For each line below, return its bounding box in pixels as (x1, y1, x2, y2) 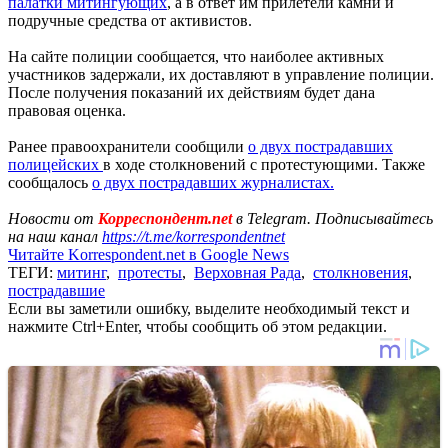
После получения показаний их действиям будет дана (8, 83, 375, 101)
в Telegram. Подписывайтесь (236, 209, 433, 227)
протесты (118, 263, 182, 281)
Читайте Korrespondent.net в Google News (8, 245, 289, 263)
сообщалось (8, 173, 92, 191)
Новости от (8, 209, 94, 227)
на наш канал (8, 227, 102, 245)
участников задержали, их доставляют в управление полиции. (8, 65, 434, 83)
